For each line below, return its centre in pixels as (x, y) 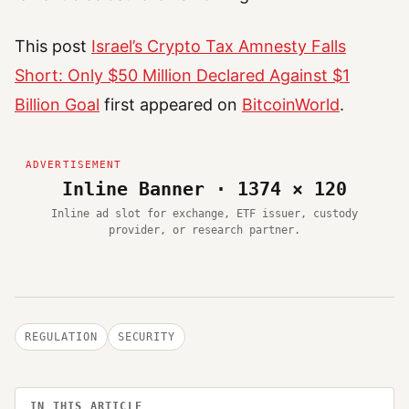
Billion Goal (57, 104)
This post (53, 46)
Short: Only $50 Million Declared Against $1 (182, 75)
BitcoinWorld (291, 104)
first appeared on (171, 104)
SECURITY (147, 336)
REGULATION (61, 336)
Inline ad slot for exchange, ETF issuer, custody (204, 213)
